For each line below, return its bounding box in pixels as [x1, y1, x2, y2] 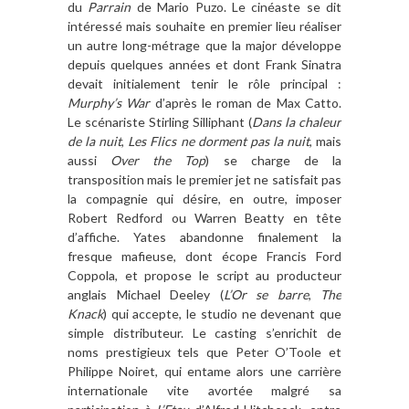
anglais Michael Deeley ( [68, 287, 224, 303]
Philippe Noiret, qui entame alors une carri [68, 363, 322, 380]
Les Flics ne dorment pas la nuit [128, 133, 309, 150]
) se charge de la [205, 152, 342, 169]
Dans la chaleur [252, 114, 341, 131]
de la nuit [68, 133, 122, 150]
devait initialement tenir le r [68, 76, 253, 92]
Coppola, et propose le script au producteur [68, 267, 341, 284]
